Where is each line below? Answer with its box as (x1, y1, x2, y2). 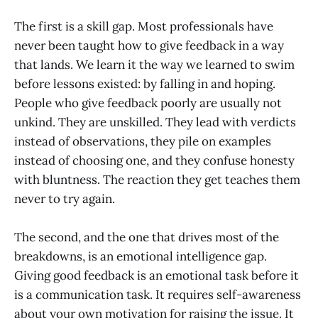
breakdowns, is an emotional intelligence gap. (14, 248, 267, 265)
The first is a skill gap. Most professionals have (14, 18, 273, 34)
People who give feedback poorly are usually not (14, 94, 282, 111)
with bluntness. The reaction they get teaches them (14, 171, 300, 187)
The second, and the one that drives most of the (14, 229, 279, 246)
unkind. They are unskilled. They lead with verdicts (14, 114, 296, 130)
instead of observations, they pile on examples (14, 133, 271, 149)
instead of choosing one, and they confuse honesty (14, 152, 295, 168)
